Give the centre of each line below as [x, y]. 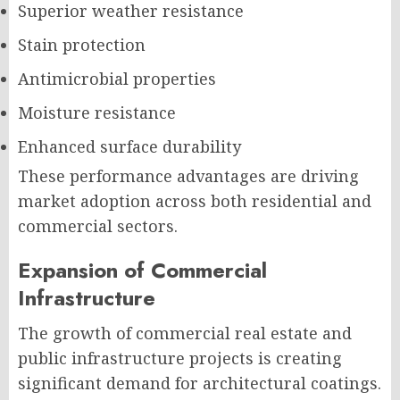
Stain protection [82, 45]
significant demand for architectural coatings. [200, 383]
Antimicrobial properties [117, 79]
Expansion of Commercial [142, 270]
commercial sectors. [98, 226]
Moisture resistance [97, 112]
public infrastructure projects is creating [180, 358]
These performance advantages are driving [188, 176]
